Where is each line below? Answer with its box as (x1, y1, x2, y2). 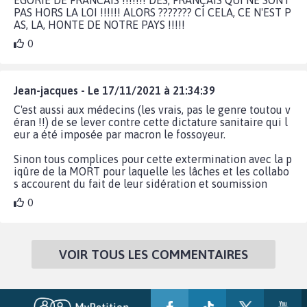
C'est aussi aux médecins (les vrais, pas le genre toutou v (14, 103, 291, 116)
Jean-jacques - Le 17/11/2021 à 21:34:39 (14, 84, 215, 97)
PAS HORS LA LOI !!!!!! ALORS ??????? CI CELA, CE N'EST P (14, 5, 291, 19)
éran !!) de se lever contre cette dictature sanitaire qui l (14, 115, 288, 128)
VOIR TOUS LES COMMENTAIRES (59, 246, 248, 262)
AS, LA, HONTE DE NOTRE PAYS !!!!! (14, 18, 185, 31)
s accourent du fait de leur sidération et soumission (14, 177, 267, 190)
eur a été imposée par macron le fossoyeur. (14, 127, 225, 140)
